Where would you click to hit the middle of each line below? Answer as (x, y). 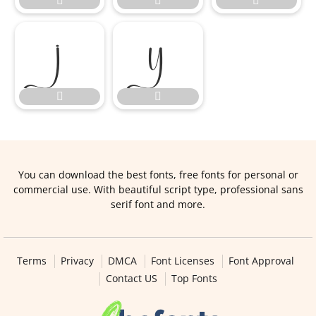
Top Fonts (194, 278)
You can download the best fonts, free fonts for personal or (158, 175)
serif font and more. (158, 204)
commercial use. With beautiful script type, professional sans (158, 189)
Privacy (77, 261)
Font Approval (261, 261)
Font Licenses (182, 261)
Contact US (131, 278)
